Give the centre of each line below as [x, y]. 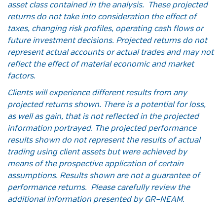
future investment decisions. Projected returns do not [107, 41]
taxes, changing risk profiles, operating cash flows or [105, 29]
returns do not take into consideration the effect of [102, 18]
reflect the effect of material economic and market [101, 65]
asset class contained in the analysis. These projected [108, 6]
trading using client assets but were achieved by [97, 153]
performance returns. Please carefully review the [99, 188]
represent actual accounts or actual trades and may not [110, 53]
